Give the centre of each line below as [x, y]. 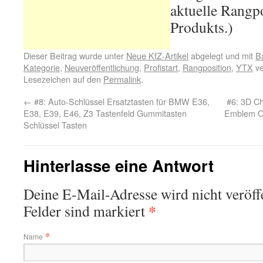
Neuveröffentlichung [102, 67]
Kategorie [42, 67]
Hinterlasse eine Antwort [119, 165]
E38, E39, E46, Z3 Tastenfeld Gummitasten [105, 113]
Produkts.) [202, 27]
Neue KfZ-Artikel [157, 55]
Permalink [122, 79]
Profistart [161, 67]
